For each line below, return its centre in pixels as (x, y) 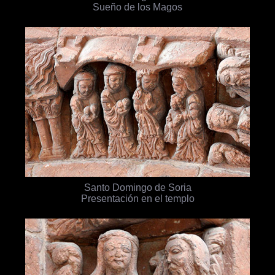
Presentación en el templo (137, 198)
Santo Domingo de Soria (137, 187)
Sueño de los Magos (137, 7)
